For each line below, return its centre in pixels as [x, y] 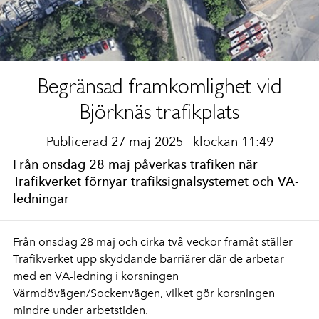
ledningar [41, 198]
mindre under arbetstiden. [80, 310]
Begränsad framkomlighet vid [159, 86]
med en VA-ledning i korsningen [96, 276]
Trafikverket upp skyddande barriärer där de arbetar [148, 259]
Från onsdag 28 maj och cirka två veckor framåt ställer [153, 242]
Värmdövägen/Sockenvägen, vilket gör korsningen [144, 293]
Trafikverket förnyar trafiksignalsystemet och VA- [156, 181]
